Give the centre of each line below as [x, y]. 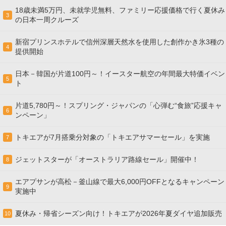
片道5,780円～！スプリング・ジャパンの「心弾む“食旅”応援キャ [119, 105]
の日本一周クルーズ [47, 20]
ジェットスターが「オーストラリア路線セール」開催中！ [107, 159]
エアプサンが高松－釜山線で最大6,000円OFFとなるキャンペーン [120, 182]
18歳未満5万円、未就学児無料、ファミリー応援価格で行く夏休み [120, 10]
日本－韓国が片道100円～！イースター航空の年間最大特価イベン [120, 74]
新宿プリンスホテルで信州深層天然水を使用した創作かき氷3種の [120, 42]
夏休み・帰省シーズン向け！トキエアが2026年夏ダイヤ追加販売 [119, 213]
